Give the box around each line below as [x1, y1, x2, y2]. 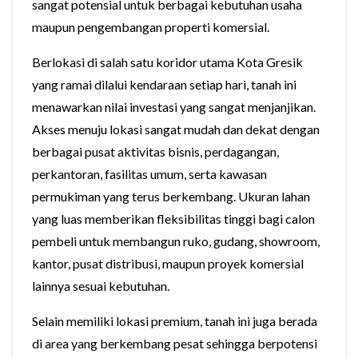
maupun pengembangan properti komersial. [32, 19, 269, 34]
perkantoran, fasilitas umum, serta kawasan [32, 166, 267, 181]
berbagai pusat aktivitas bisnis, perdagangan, [32, 144, 279, 159]
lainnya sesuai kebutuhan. [32, 278, 169, 293]
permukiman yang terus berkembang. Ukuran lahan [32, 189, 310, 204]
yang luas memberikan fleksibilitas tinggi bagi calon [32, 211, 315, 226]
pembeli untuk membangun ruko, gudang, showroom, [32, 233, 320, 249]
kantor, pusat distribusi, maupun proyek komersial [32, 256, 304, 271]
